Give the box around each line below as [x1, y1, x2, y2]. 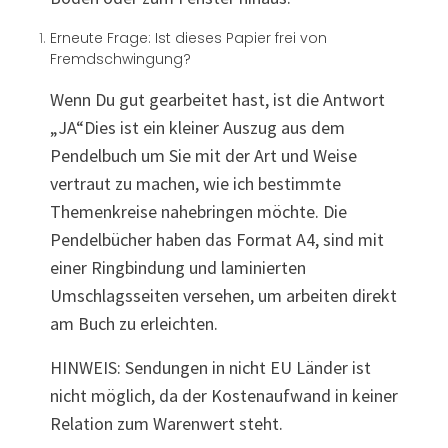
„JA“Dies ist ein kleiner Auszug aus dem [50, 116, 345, 140]
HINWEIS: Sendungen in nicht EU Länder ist [50, 356, 371, 380]
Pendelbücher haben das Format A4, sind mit [50, 228, 384, 252]
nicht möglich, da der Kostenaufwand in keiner [50, 384, 398, 408]
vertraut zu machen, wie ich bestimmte [50, 172, 341, 196]
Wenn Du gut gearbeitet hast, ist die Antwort [50, 88, 385, 112]
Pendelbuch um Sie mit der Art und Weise [50, 144, 357, 168]
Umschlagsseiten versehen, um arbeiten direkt [50, 284, 397, 308]
